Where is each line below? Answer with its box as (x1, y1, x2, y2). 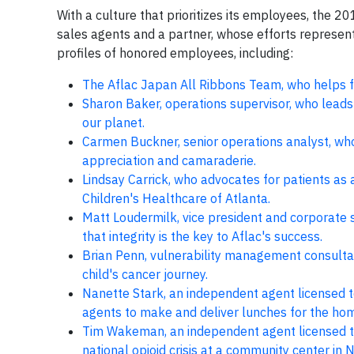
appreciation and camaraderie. (82, 153, 256, 168)
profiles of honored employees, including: (57, 45, 293, 61)
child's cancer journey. (82, 266, 208, 282)
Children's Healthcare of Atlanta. (82, 190, 270, 206)
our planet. (82, 115, 145, 130)
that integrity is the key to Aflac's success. (82, 228, 322, 244)
